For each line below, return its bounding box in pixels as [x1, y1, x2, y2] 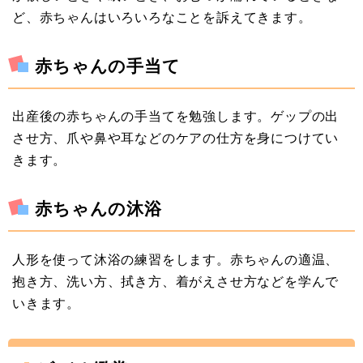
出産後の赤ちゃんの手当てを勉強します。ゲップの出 [12, 107, 340, 126]
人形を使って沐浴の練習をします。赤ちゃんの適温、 [12, 250, 340, 268]
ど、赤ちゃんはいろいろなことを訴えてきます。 [12, 8, 312, 26]
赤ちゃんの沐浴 [35, 197, 162, 220]
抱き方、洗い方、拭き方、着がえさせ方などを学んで [12, 271, 340, 290]
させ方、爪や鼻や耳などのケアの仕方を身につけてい [12, 129, 340, 147]
